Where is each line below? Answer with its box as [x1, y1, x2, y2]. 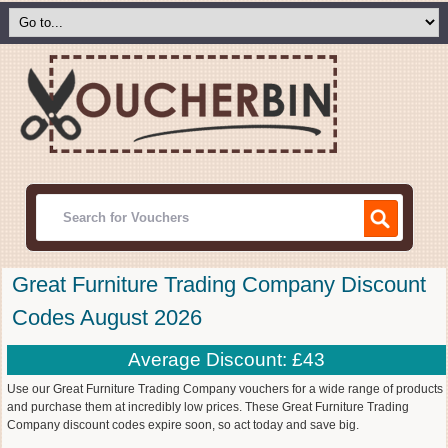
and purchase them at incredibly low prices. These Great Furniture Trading [7, 399, 409, 414]
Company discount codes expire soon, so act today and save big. [7, 417, 359, 432]
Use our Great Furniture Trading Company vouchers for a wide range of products [7, 381, 443, 396]
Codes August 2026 [12, 304, 202, 330]
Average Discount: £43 [127, 348, 325, 370]
